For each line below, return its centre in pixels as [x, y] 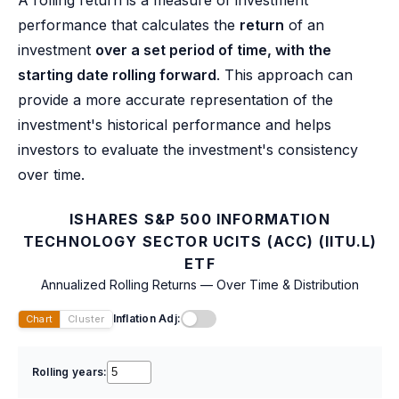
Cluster [86, 318]
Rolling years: [70, 371]
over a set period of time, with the [213, 49]
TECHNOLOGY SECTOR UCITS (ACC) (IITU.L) [200, 241]
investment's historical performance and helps [175, 124]
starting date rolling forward [117, 74]
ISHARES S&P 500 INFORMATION [200, 219]
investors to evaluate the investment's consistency [188, 149]
